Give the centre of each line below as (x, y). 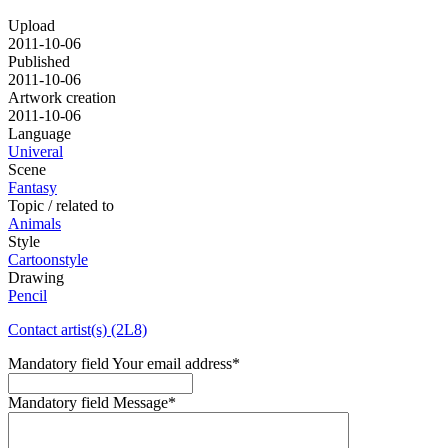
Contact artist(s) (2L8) (77, 330)
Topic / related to (61, 206)
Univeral (35, 152)
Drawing (36, 278)
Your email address (172, 364)
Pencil (27, 296)
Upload (31, 26)
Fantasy (32, 188)
